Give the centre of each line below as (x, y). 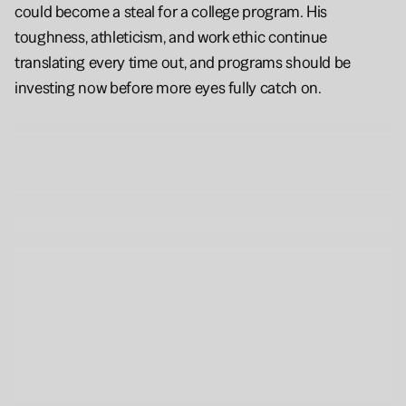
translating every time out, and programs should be (183, 62)
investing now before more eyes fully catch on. (168, 87)
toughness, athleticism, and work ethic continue (171, 36)
